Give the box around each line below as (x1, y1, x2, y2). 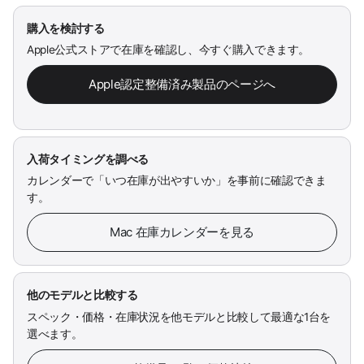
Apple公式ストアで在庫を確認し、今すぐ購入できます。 (27, 43, 310, 57)
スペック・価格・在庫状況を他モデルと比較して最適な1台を (27, 310, 331, 323)
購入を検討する (27, 20, 105, 35)
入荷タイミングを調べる (27, 152, 149, 167)
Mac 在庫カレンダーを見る (109, 224, 255, 240)
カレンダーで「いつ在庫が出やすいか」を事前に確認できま (27, 174, 327, 188)
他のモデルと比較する (27, 288, 138, 302)
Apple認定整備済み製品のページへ (89, 76, 275, 93)
